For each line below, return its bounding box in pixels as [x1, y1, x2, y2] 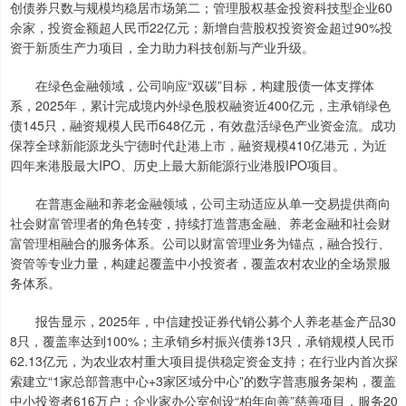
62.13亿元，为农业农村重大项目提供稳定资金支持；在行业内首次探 [10, 352, 398, 371]
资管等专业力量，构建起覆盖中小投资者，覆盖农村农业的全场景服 [10, 254, 391, 273]
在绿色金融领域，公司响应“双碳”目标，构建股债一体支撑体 [10, 76, 374, 95]
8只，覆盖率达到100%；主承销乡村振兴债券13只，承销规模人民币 [10, 332, 394, 351]
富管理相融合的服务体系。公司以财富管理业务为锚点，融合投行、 [10, 234, 391, 253]
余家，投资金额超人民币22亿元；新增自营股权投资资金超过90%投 [10, 18, 392, 37]
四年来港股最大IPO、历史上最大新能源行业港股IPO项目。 [10, 156, 345, 175]
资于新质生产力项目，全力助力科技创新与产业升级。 [10, 38, 314, 57]
